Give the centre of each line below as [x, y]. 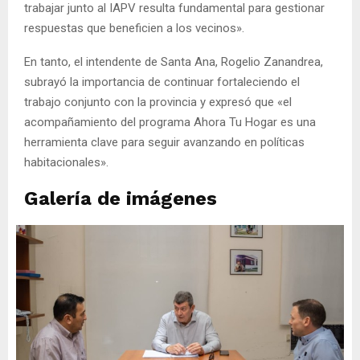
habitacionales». [66, 162]
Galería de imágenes [121, 198]
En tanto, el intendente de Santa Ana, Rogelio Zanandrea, [174, 61]
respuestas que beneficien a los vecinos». [134, 28]
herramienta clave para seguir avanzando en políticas [164, 142]
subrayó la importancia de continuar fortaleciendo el [162, 82]
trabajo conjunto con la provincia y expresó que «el [158, 102]
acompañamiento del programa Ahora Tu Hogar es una [170, 122]
